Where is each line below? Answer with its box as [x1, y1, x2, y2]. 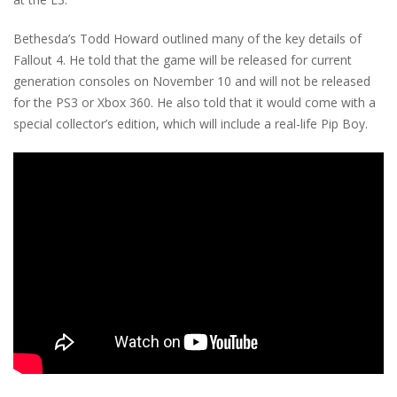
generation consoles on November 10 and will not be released [13, 73, 370, 90]
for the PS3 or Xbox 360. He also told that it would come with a [13, 94, 376, 112]
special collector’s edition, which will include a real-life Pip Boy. [13, 115, 368, 133]
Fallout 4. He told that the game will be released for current [13, 51, 352, 69]
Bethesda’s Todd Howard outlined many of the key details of [13, 30, 362, 48]
